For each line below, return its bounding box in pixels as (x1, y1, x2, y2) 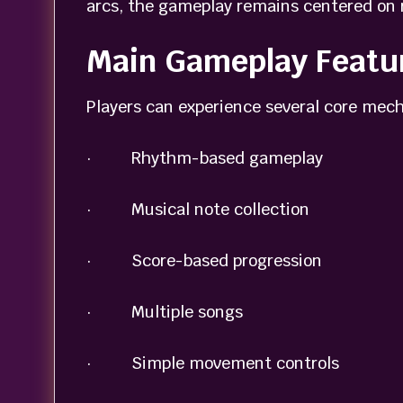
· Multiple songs (85, 301, 243, 323)
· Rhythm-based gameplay (85, 148, 323, 169)
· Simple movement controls (85, 353, 339, 374)
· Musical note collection (85, 199, 309, 220)
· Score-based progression (85, 250, 322, 272)
